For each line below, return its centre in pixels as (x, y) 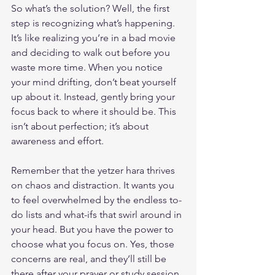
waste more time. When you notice (88, 67)
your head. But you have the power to (94, 229)
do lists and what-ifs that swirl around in (98, 214)
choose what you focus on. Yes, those (94, 244)
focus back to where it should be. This (95, 111)
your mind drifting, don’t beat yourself (95, 82)
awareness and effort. (57, 141)
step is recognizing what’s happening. (94, 23)
